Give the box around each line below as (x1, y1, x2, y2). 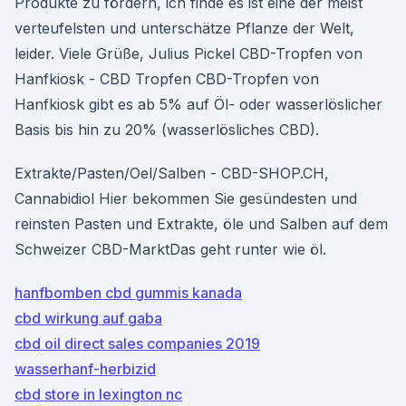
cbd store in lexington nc (14, 385, 182, 403)
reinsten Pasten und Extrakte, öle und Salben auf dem (14, 215, 388, 233)
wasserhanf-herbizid (14, 360, 156, 378)
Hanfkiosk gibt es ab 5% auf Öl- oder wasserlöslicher (14, 95, 382, 113)
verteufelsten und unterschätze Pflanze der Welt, (14, 19, 354, 37)
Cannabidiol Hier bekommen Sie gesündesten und (14, 189, 357, 208)
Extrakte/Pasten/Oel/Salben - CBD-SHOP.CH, (14, 164, 329, 182)
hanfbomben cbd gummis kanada (14, 284, 242, 302)
